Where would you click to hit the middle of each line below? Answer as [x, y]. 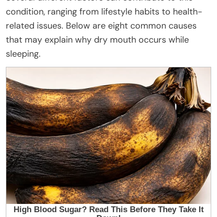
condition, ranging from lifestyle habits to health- [104, 12]
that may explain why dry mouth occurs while [97, 40]
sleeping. [23, 54]
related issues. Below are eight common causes [101, 26]
